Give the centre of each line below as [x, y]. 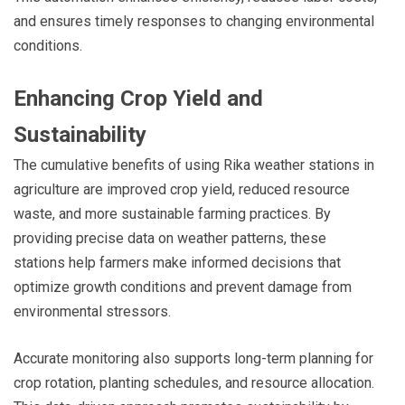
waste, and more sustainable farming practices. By [172, 213]
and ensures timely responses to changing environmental [194, 21]
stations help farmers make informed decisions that [177, 262]
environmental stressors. [92, 311]
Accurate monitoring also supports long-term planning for [193, 358]
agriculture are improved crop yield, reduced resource [182, 189]
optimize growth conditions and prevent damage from [183, 287]
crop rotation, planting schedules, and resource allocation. [194, 382]
